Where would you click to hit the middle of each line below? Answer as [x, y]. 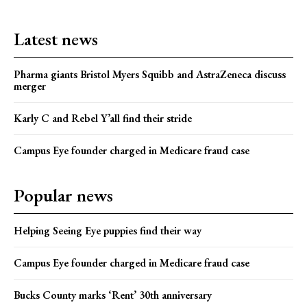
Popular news [63, 196]
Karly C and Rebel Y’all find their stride [103, 119]
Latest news [56, 39]
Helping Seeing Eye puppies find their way [108, 231]
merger [30, 86]
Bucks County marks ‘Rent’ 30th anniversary [113, 295]
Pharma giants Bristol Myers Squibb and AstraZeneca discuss [150, 75]
